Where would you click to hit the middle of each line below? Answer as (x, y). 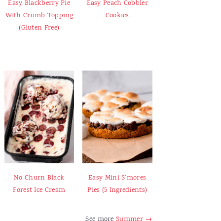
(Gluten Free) (39, 28)
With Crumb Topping (39, 15)
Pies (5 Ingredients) (117, 190)
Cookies (117, 15)
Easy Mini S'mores (117, 178)
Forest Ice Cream (39, 190)
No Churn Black (39, 178)
